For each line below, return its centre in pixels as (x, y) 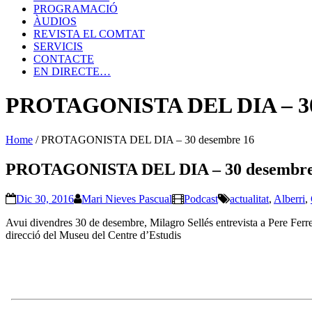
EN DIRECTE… (72, 71)
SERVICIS (58, 46)
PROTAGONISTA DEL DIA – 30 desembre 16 (148, 139)
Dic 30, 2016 (45, 198)
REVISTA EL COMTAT (89, 34)
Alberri (289, 198)
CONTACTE (64, 59)
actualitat (249, 198)
